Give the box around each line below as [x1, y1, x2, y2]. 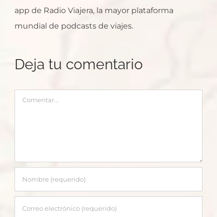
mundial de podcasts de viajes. [15, 21, 133, 31]
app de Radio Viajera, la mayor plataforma [15, 6, 173, 15]
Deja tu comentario [15, 56, 143, 73]
